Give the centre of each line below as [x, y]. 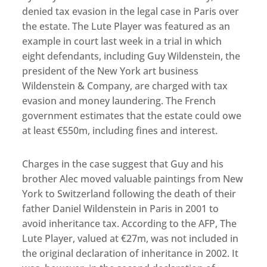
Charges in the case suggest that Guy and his [123, 164]
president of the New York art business [111, 71]
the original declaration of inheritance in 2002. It [131, 254]
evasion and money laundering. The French [119, 101]
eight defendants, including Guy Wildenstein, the [131, 56]
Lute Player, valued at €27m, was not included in [131, 239]
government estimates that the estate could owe [132, 116]
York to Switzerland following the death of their [129, 194]
